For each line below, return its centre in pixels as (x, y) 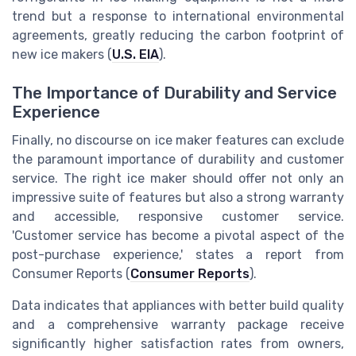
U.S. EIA (135, 54)
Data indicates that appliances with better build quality (178, 306)
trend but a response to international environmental (178, 16)
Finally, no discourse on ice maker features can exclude (178, 141)
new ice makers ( (62, 54)
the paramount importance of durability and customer (178, 160)
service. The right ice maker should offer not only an (178, 179)
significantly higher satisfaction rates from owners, (178, 344)
